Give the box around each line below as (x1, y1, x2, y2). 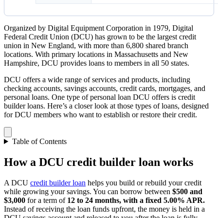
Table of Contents (12, 137, 67, 145)
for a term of (25, 196, 67, 204)
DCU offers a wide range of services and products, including (4, 75, 190, 84)
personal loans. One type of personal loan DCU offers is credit (4, 93, 195, 101)
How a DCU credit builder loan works (4, 155, 193, 168)
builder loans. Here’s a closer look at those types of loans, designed (4, 102, 209, 110)
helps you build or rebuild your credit (86, 178, 201, 187)
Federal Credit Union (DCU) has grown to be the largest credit (4, 33, 196, 41)
